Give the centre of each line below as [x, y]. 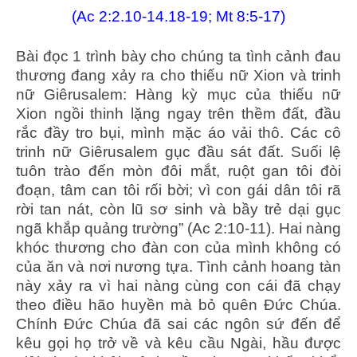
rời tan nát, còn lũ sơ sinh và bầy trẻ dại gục [178, 209]
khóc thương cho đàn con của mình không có [178, 247]
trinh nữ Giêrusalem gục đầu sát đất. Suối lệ [178, 151]
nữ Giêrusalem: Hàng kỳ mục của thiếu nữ [178, 94]
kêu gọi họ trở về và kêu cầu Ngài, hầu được [178, 343]
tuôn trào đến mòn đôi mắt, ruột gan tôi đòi [178, 171]
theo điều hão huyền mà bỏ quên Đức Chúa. [178, 304]
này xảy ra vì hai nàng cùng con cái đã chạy [178, 285]
